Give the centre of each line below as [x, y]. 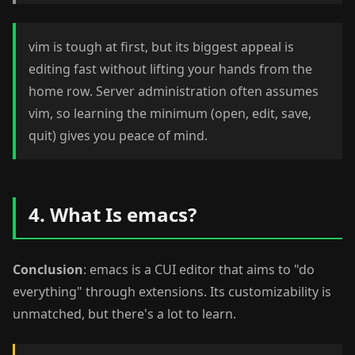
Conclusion [48, 269]
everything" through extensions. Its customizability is [172, 292]
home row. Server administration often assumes [174, 91]
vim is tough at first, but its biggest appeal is [161, 47]
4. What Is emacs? [113, 214]
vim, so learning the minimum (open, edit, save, [170, 113]
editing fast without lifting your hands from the [170, 69]
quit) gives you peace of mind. [118, 136]
